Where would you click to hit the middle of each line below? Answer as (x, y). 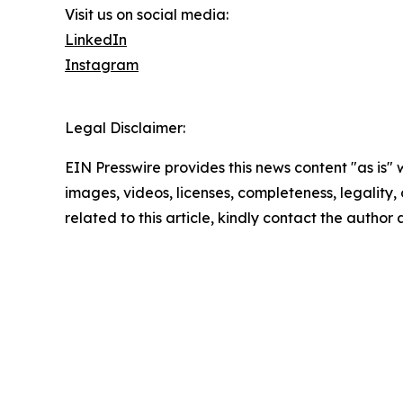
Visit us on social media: (147, 14)
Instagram (102, 65)
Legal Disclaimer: (125, 128)
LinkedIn (96, 40)
